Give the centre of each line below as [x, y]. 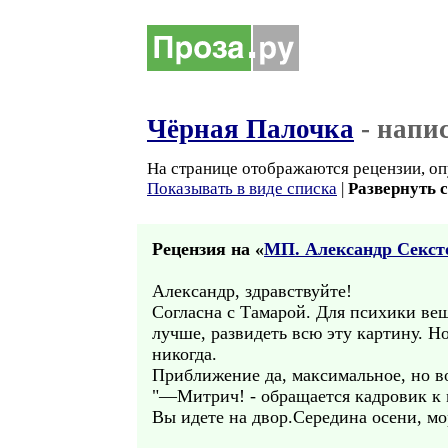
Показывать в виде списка [242, 188]
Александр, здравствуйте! [252, 291]
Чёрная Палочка [250, 129]
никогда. [184, 354]
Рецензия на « [208, 249]
